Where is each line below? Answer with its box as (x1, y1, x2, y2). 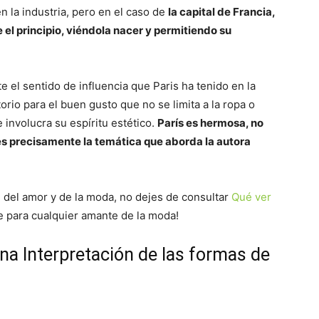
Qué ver (231, 190, 271, 204)
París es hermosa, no (157, 116, 263, 130)
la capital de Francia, (168, 5, 275, 19)
